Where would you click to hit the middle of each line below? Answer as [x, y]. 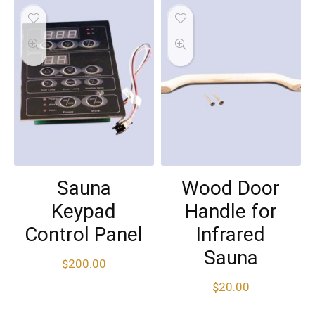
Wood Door [231, 188]
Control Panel [84, 234]
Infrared [231, 234]
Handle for [231, 211]
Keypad [84, 211]
